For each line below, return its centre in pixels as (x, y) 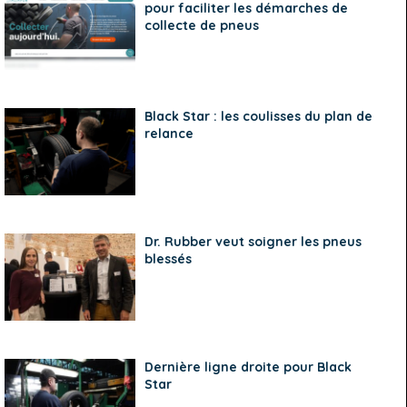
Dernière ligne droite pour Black (248, 367)
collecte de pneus (202, 25)
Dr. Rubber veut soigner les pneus (253, 242)
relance (169, 134)
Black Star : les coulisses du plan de (259, 117)
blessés (169, 259)
